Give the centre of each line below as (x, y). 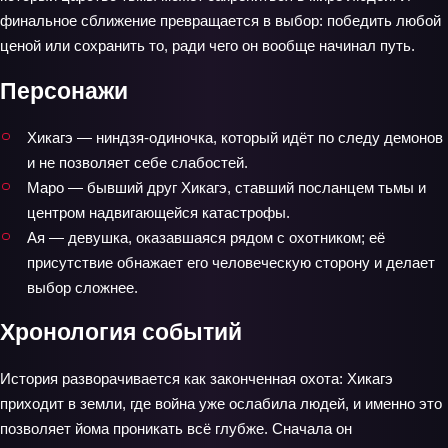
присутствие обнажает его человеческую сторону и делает (231, 262)
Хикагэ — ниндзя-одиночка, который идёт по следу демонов (235, 137)
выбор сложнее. (82, 287)
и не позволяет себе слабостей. (137, 162)
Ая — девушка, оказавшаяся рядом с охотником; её (206, 237)
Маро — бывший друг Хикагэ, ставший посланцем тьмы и (226, 187)
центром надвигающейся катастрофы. (158, 212)
